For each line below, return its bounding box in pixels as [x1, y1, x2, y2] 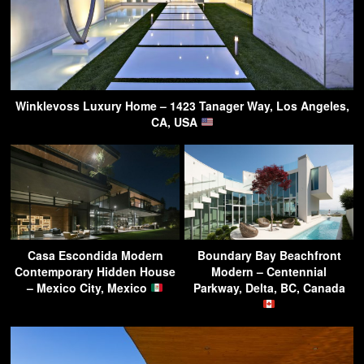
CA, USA [150, 113, 201, 130]
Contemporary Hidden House [15, 262, 175, 279]
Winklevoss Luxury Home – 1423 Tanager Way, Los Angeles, [15, 97, 349, 114]
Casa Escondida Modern [27, 246, 163, 263]
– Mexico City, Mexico [27, 279, 151, 296]
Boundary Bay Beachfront [197, 246, 341, 263]
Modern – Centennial [211, 262, 327, 279]
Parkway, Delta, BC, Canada [193, 279, 345, 296]
